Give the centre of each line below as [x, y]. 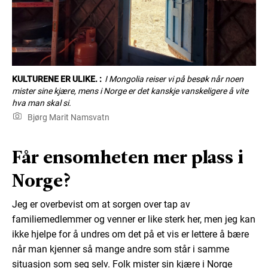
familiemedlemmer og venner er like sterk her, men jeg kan [134, 219]
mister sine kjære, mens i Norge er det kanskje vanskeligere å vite [130, 91]
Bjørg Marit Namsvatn [67, 117]
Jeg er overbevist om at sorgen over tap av [101, 204]
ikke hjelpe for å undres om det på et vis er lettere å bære [130, 234]
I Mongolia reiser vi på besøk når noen [174, 79]
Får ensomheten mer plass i [127, 156]
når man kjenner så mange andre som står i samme [121, 249]
